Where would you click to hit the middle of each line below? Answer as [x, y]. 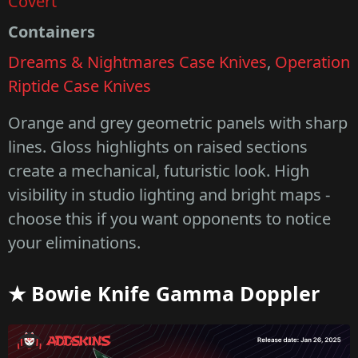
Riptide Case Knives [80, 86]
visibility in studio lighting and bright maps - [169, 195]
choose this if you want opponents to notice [169, 219]
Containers [52, 32]
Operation [312, 62]
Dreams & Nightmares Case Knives [137, 62]
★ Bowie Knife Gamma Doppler [164, 294]
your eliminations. [74, 243]
